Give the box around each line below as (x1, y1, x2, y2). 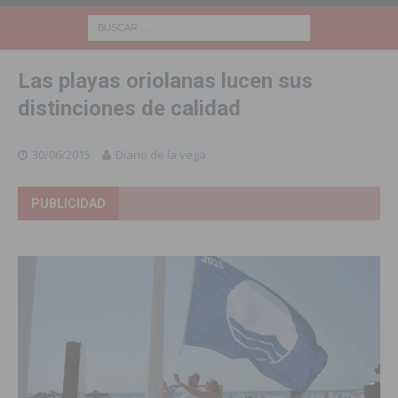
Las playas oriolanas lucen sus (18, 68, 313, 93)
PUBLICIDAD (31, 195, 106, 211)
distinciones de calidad (18, 95, 241, 121)
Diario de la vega (115, 146, 206, 163)
